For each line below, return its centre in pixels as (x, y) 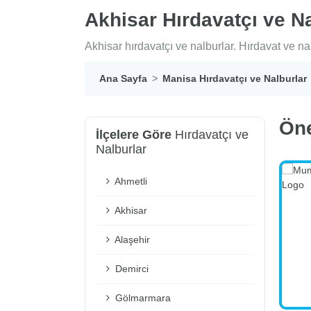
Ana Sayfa (123, 79)
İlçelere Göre (134, 135)
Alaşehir (131, 240)
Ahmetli (130, 182)
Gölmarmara (142, 298)
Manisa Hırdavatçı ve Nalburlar (235, 79)
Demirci (131, 269)
